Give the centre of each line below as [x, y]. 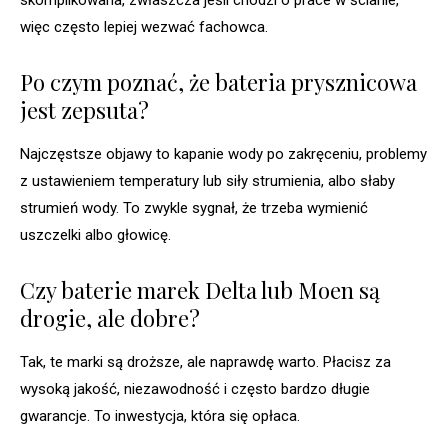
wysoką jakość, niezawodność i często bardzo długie [195, 389]
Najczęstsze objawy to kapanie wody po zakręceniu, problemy [223, 154]
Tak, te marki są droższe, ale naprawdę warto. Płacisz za [205, 362]
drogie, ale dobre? [110, 318]
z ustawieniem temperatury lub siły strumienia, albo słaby [207, 181]
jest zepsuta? [84, 110]
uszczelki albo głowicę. [95, 235]
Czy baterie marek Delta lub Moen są [200, 290]
